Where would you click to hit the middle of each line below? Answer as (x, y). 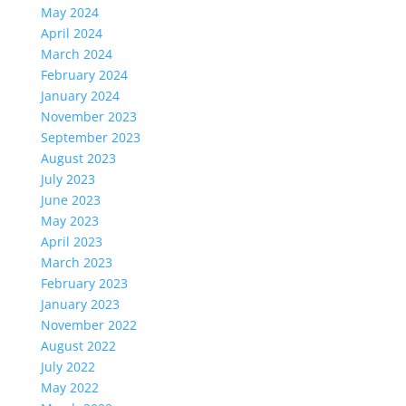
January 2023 (80, 304)
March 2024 (76, 54)
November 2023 (88, 116)
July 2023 (68, 179)
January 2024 (80, 96)
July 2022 (68, 367)
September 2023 (90, 137)
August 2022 (78, 346)
